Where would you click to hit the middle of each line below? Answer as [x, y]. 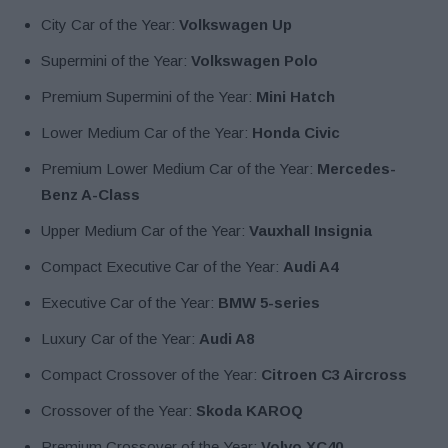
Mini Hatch [295, 96]
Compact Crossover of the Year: [151, 374]
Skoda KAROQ [249, 410]
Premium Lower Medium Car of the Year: [179, 168]
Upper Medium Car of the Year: [145, 230]
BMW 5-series [269, 302]
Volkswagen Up [235, 24]
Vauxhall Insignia [310, 230]
